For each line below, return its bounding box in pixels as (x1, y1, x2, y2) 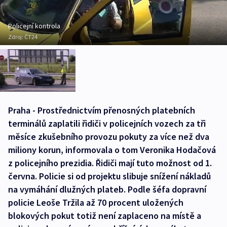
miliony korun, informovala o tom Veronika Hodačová (8, 143, 216, 156)
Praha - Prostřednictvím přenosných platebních (8, 104, 195, 116)
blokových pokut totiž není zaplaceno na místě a (8, 209, 201, 221)
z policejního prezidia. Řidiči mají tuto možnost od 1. (8, 157, 212, 169)
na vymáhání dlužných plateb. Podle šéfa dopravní (8, 183, 206, 195)
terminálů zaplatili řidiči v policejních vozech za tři (8, 117, 206, 129)
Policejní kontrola (8, 21, 60, 30)
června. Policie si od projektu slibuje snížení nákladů (8, 170, 211, 182)
